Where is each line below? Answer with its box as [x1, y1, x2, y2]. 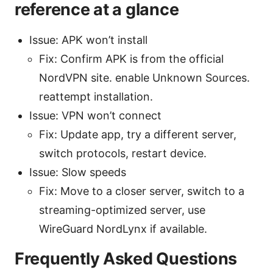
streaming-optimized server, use [39, 204, 205, 217]
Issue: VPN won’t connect [29, 109, 161, 122]
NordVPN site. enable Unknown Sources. [39, 71, 250, 85]
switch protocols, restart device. [39, 147, 207, 160]
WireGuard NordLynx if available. [39, 222, 207, 236]
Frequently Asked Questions [15, 249, 237, 269]
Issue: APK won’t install [29, 34, 147, 47]
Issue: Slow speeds [29, 166, 126, 179]
